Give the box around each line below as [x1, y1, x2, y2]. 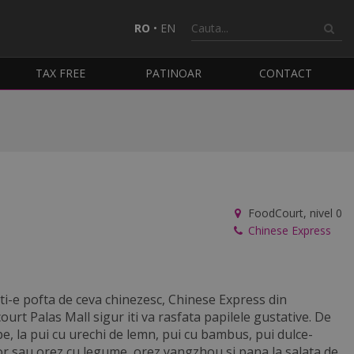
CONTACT [259, 66, 313, 81]
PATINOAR [145, 66, 201, 81]
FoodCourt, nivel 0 [245, 205, 342, 220]
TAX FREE [36, 66, 86, 81]
